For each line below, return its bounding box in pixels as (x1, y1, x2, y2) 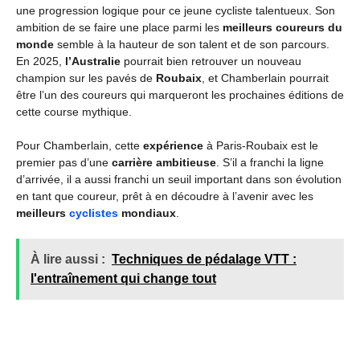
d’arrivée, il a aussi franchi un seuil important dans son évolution (16, 173, 342, 186)
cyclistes (69, 207, 118, 219)
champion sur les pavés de (16, 72, 156, 84)
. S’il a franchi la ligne (216, 156, 324, 169)
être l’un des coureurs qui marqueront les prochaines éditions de (16, 88, 344, 101)
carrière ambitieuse (112, 156, 216, 169)
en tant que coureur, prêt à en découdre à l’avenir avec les (16, 190, 313, 202)
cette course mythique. (16, 105, 132, 118)
